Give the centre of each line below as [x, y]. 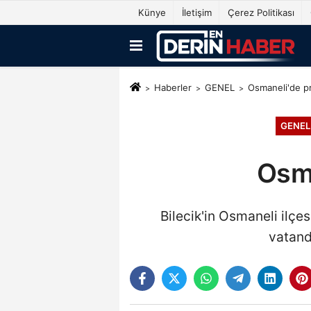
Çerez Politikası [261, 12]
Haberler [173, 88]
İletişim [197, 12]
